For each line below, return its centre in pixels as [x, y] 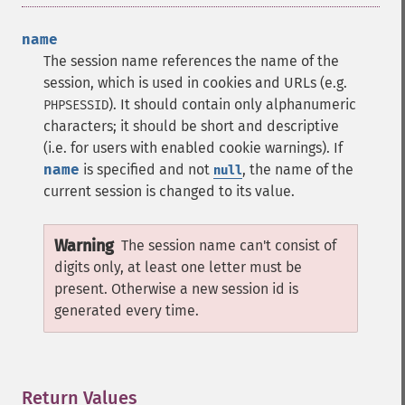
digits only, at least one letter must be [178, 267]
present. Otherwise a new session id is [176, 289]
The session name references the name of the [191, 61]
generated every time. [127, 311]
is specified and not [146, 170]
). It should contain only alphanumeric [232, 104]
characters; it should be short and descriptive [191, 126]
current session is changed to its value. [169, 191]
